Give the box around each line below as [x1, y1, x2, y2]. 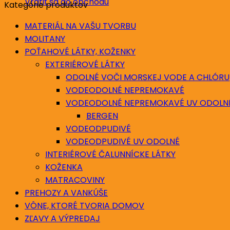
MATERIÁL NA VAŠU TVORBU [25, 20, 136, 32]
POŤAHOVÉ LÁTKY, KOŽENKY [25, 45, 136, 57]
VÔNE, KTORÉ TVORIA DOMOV [25, 199, 144, 212]
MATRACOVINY [45, 174, 105, 186]
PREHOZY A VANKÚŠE [25, 186, 108, 199]
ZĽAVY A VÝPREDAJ [25, 212, 100, 224]
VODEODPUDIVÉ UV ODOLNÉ [66, 135, 180, 147]
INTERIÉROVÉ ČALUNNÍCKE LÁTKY [45, 148, 176, 160]
